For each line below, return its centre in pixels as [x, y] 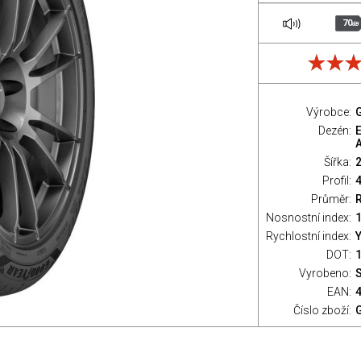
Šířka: [338, 162]
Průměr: [331, 199]
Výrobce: [329, 112]
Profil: [337, 180]
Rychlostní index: [309, 236]
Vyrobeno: [325, 273]
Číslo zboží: [322, 310]
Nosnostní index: [309, 218]
